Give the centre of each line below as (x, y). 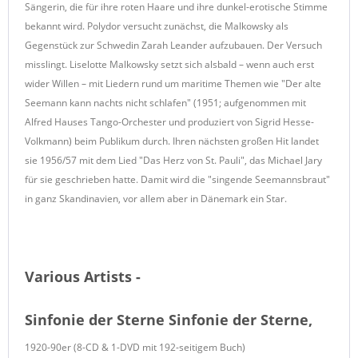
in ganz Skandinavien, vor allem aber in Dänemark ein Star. (156, 198)
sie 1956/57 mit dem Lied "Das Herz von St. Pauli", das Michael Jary (173, 160)
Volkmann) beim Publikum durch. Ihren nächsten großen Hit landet (172, 141)
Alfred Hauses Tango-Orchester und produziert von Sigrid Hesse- (169, 121)
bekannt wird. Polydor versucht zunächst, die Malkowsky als (157, 26)
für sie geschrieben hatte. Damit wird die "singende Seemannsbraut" (177, 179)
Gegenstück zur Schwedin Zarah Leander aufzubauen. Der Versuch (173, 45)
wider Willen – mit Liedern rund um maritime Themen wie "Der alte (173, 83)
